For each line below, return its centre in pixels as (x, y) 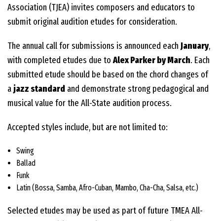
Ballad (26, 163)
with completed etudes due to (60, 60)
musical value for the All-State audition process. (90, 103)
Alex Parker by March (152, 60)
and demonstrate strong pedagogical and (137, 89)
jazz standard (39, 89)
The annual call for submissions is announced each (94, 46)
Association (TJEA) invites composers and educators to (101, 8)
